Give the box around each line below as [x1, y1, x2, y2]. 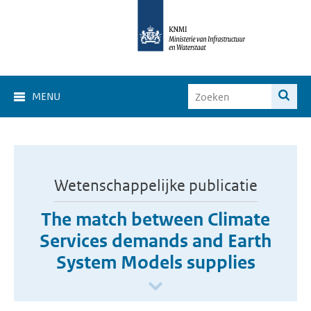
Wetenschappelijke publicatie [53, 176, 258, 194]
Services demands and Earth [40, 230, 271, 252]
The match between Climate [41, 208, 270, 230]
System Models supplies [56, 251, 255, 274]
